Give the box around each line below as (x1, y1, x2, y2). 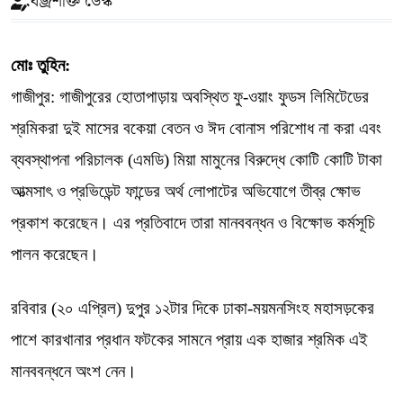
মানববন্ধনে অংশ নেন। (11, 362, 137, 381)
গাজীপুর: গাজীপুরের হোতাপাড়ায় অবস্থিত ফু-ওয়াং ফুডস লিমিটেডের (11, 87, 369, 106)
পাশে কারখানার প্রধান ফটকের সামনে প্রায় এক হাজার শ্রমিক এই (11, 330, 368, 349)
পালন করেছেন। (11, 245, 99, 264)
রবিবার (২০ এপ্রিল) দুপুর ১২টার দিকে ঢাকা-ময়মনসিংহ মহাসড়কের (11, 299, 374, 318)
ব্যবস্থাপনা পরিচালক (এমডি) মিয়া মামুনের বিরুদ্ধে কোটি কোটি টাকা (11, 150, 382, 169)
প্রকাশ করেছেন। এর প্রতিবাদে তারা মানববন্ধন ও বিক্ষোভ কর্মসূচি (11, 213, 375, 232)
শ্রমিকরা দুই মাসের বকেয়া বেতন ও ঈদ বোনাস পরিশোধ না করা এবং (11, 119, 381, 138)
